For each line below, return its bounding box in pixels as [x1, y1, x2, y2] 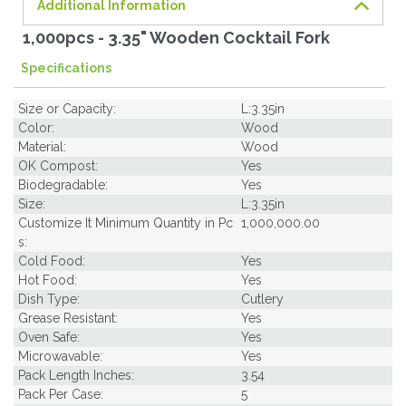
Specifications [21, 60, 111, 75]
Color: [18, 120, 54, 135]
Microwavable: [18, 348, 102, 363]
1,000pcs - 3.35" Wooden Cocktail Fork [23, 27, 330, 47]
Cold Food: [18, 253, 85, 268]
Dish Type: [18, 291, 80, 306]
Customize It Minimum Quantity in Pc [18, 215, 233, 230]
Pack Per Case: [18, 386, 103, 401]
